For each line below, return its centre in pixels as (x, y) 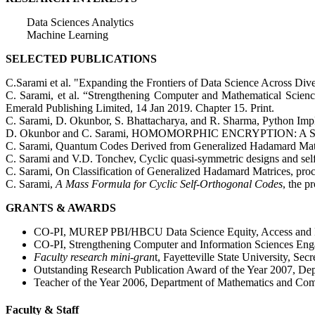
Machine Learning (67, 34)
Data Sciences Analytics (80, 22)
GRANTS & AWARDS (61, 207)
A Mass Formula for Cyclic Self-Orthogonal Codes (169, 184)
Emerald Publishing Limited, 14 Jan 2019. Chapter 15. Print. (140, 108)
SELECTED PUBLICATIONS (81, 58)
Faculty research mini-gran (94, 257)
